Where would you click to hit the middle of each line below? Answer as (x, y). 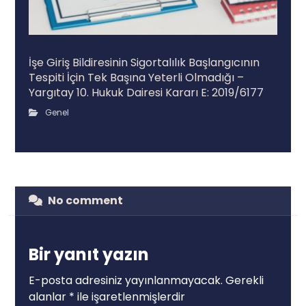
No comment (86, 201)
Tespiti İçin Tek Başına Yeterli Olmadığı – (137, 78)
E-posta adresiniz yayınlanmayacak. (126, 281)
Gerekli (245, 281)
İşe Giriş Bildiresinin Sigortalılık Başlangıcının (144, 63)
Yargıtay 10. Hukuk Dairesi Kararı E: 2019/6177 (147, 93)
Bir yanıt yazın (89, 255)
